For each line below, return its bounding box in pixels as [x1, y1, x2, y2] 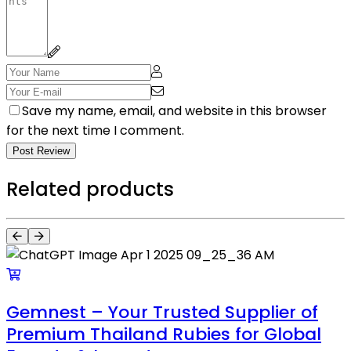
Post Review [13, 144, 70, 157]
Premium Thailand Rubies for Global [6, 322, 321, 347]
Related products [6, 175, 174, 202]
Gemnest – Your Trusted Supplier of [6, 300, 318, 325]
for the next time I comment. [6, 121, 184, 139]
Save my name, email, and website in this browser [22, 101, 327, 120]
